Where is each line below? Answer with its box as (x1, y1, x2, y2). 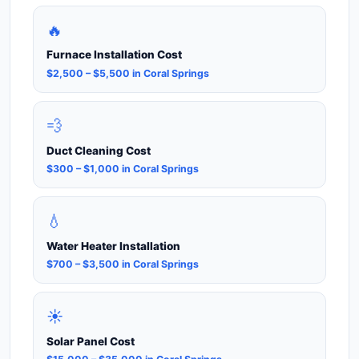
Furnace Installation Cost (46, 48, 182, 62)
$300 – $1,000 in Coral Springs (46, 163, 199, 175)
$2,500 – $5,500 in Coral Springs (46, 67, 209, 79)
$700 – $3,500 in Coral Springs (46, 258, 199, 271)
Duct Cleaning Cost (46, 143, 151, 157)
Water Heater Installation (46, 239, 180, 252)
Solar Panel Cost (46, 335, 135, 348)
